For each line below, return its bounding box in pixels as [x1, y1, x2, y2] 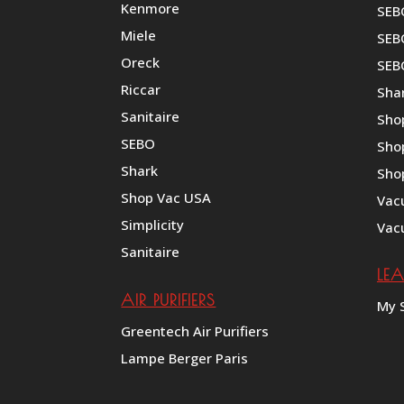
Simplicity [121, 216, 185, 234]
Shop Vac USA [121, 188, 212, 207]
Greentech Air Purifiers [121, 321, 270, 340]
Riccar [121, 80, 161, 99]
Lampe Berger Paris [121, 348, 249, 367]
